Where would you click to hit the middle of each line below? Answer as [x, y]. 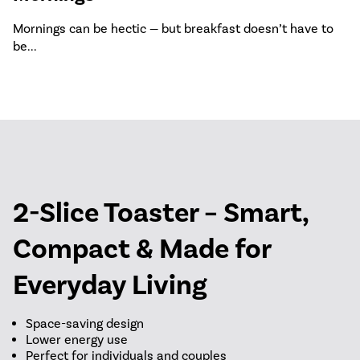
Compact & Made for [142, 249]
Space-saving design [85, 324]
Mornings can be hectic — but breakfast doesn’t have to [173, 29]
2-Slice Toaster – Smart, [161, 213]
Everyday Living [110, 285]
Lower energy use [77, 340]
